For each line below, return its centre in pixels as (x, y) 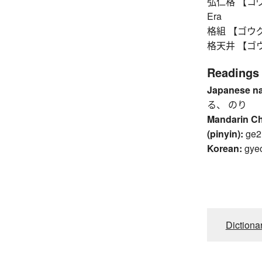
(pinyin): (225, 134)
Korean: (224, 149)
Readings (233, 73)
